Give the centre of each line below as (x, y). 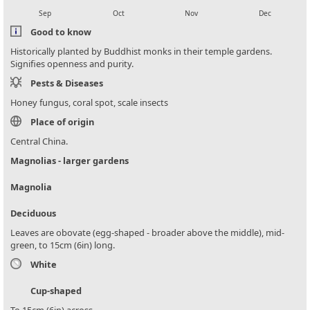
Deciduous (33, 213)
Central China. (39, 142)
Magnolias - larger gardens (70, 161)
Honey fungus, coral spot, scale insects (89, 103)
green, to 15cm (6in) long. (63, 245)
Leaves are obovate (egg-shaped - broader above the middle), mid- (147, 233)
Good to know (61, 32)
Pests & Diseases (67, 83)
